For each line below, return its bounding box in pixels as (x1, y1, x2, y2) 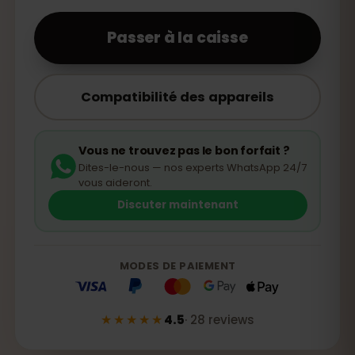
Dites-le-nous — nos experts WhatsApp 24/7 (78, 159, 307, 175)
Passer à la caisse (107, 27, 248, 48)
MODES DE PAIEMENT (119, 258, 236, 273)
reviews (208, 311, 254, 328)
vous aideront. (78, 174, 152, 190)
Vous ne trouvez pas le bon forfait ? (78, 142, 290, 158)
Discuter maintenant (116, 197, 239, 212)
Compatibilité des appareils (81, 87, 274, 106)
